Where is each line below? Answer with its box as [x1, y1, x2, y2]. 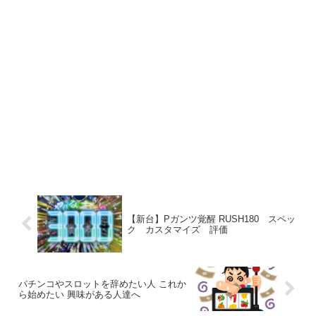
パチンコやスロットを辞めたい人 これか [18, 278, 186, 289]
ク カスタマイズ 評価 [126, 224, 228, 235]
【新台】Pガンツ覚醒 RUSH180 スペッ [126, 213, 296, 224]
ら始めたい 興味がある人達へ [18, 288, 140, 300]
